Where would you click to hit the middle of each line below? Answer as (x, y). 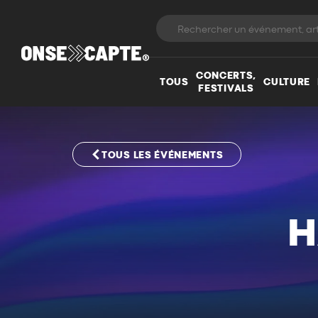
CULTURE (287, 82)
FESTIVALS (226, 88)
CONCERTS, (226, 76)
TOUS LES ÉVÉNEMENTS (163, 155)
